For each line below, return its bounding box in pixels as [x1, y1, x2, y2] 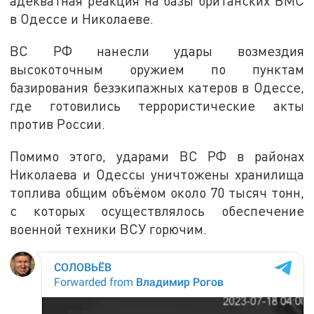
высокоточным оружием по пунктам [10, 60, 304, 77]
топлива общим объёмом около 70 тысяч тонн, [10, 184, 304, 200]
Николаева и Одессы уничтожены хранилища [10, 165, 304, 182]
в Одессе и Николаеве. [10, 11, 154, 27]
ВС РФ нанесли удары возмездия [10, 42, 304, 59]
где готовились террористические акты [10, 97, 304, 114]
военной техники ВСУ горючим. [10, 220, 207, 237]
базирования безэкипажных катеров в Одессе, [10, 78, 304, 95]
